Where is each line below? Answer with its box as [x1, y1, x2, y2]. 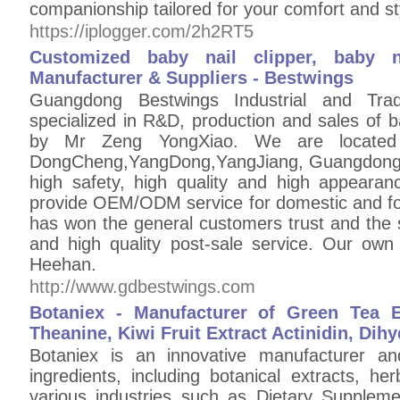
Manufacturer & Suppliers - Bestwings [29, 68, 354, 87]
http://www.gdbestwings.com [29, 277, 255, 296]
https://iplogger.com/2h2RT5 [29, 21, 254, 41]
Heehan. [29, 254, 96, 274]
